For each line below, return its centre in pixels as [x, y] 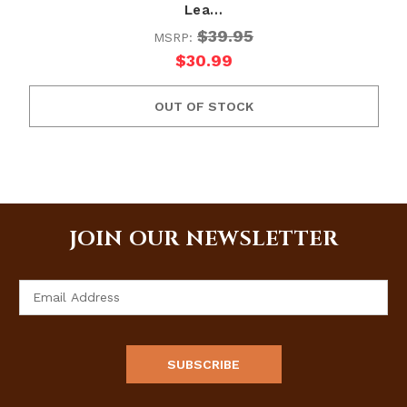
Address [44, 308]
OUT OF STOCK [203, 106]
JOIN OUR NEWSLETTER [203, 239]
